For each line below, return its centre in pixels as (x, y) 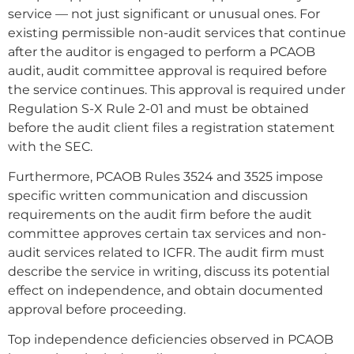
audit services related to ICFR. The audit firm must (166, 252)
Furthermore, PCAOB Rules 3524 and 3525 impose (166, 176)
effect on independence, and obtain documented (166, 290)
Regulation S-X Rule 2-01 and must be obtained (158, 108)
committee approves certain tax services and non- (167, 233)
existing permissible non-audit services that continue (177, 32)
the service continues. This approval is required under (177, 89)
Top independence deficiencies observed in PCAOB (171, 340)
